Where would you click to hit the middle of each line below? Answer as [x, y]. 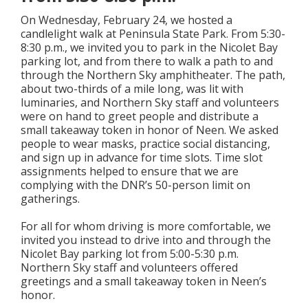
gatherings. [50, 198]
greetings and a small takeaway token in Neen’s [144, 281]
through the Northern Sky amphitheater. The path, [153, 75]
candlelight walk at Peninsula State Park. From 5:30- [153, 33]
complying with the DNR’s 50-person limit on [135, 185]
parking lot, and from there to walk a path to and [147, 61]
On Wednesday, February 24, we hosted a [126, 20]
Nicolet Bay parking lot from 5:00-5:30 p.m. [130, 253]
